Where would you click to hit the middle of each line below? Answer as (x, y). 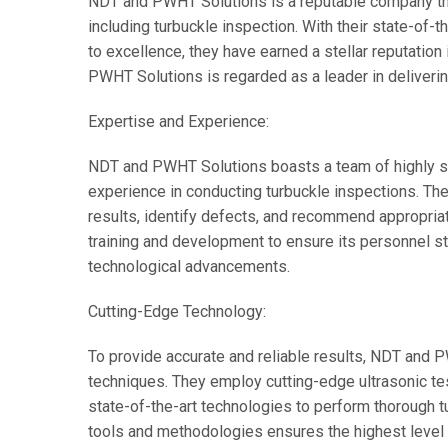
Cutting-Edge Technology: (176, 311)
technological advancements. (188, 266)
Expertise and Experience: (178, 121)
